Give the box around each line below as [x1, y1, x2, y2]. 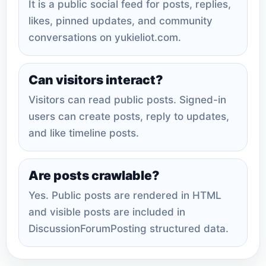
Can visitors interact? [28, 72, 163, 87]
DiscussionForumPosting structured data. [28, 222, 229, 235]
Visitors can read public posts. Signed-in [28, 93, 226, 106]
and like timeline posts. [28, 126, 139, 139]
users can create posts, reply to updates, [28, 110, 229, 122]
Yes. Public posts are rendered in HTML [28, 189, 221, 201]
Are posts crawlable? [28, 167, 160, 183]
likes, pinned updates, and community [28, 14, 213, 27]
